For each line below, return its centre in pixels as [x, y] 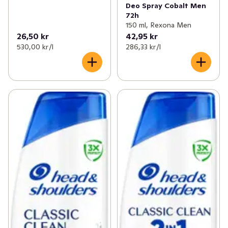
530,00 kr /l [35, 47]
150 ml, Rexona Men [158, 25]
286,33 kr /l [143, 47]
